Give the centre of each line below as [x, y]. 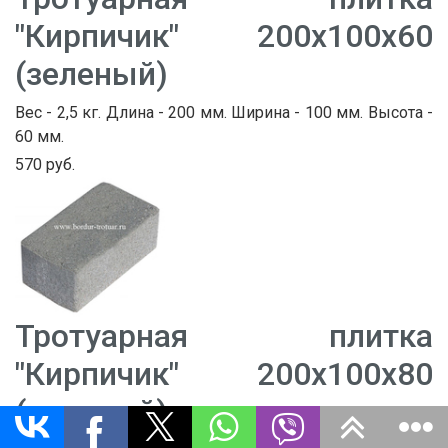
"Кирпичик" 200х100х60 [224, 36]
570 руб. [45, 165]
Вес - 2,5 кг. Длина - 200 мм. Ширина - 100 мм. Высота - [224, 113]
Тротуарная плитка [224, 336]
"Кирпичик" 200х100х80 [224, 374]
